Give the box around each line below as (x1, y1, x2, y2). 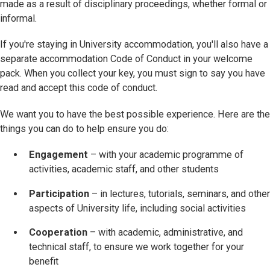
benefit (29, 255, 58, 267)
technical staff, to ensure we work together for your (29, 240, 244, 253)
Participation (29, 187, 92, 199)
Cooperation (29, 226, 87, 238)
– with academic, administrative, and (87, 226, 243, 238)
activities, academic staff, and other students (29, 163, 219, 175)
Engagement (29, 149, 90, 161)
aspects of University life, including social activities (29, 202, 246, 214)
